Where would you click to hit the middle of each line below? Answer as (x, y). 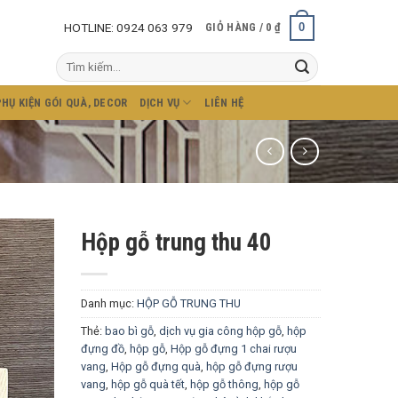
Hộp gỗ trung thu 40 (176, 243)
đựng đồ (103, 349)
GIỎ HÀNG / (236, 28)
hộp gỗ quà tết (148, 385)
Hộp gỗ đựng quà (156, 367)
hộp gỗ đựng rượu (252, 367)
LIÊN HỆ (224, 102)
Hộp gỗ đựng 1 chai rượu (234, 349)
